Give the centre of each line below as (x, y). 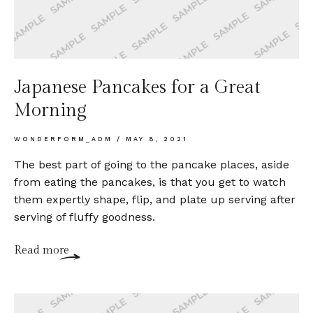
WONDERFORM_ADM (65, 139)
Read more (42, 250)
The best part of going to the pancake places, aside (152, 164)
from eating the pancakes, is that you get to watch (150, 182)
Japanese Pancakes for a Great (137, 87)
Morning (50, 110)
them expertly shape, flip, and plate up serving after (155, 199)
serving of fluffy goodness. (85, 217)
